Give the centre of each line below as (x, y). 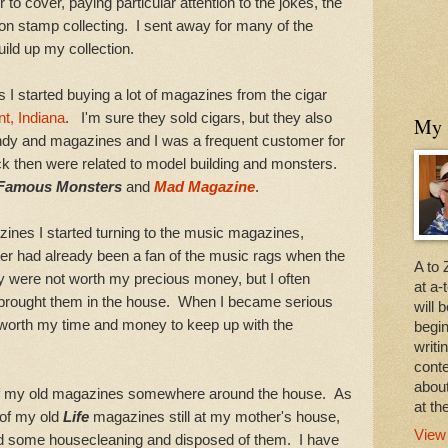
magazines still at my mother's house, (216, 417)
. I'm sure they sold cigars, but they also (198, 118)
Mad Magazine (204, 187)
